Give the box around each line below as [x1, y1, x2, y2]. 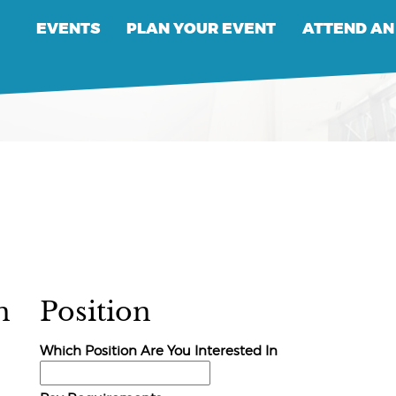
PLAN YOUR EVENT [126, 19, 276, 39]
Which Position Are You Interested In [40, 342, 278, 359]
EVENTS [35, 19, 100, 39]
